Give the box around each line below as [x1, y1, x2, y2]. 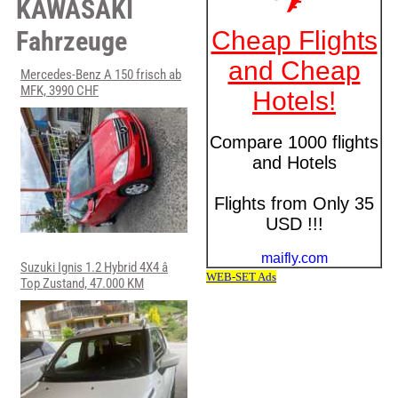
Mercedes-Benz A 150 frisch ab [20, 67, 181, 83]
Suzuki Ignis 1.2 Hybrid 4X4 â [20, 259, 168, 276]
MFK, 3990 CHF [20, 83, 99, 99]
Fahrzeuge [15, 26, 127, 57]
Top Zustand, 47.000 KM [20, 275, 144, 292]
